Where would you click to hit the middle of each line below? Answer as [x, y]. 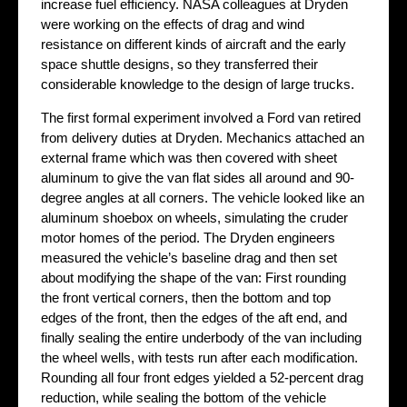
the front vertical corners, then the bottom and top [186, 298]
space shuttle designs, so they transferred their [179, 65]
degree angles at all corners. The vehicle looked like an [203, 198]
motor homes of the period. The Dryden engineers [188, 238]
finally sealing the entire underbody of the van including [201, 338]
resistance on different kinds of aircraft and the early [194, 45]
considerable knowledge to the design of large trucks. [198, 84]
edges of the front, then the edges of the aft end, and [194, 318]
